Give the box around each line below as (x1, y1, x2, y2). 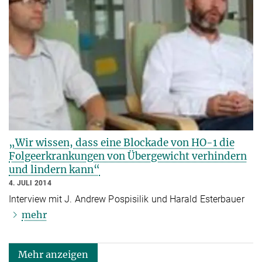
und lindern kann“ (9, 163, 100, 176)
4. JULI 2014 (9, 178, 51, 187)
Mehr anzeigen (18, 248, 88, 260)
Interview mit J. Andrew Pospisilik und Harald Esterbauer (9, 193, 244, 205)
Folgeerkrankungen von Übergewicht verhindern (9, 149, 247, 163)
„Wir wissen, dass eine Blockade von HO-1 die (9, 136, 235, 149)
